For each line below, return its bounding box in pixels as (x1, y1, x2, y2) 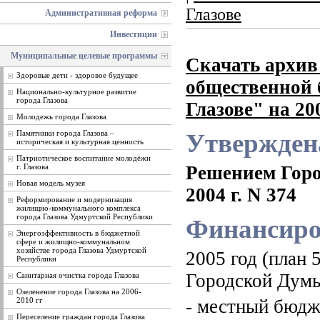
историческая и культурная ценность (16, 137, 144, 146)
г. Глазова (16, 162, 49, 171)
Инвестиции (110, 29, 157, 39)
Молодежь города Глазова (16, 112, 106, 121)
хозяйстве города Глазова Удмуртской (16, 246, 146, 254)
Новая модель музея (16, 179, 85, 187)
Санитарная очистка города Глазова (16, 271, 139, 279)
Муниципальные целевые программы (11, 51, 157, 61)
